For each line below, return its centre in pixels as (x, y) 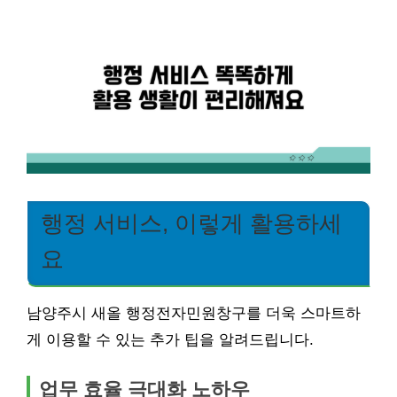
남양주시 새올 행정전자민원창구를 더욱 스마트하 (194, 313)
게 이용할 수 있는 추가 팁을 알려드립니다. (170, 339)
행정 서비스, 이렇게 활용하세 (191, 223)
